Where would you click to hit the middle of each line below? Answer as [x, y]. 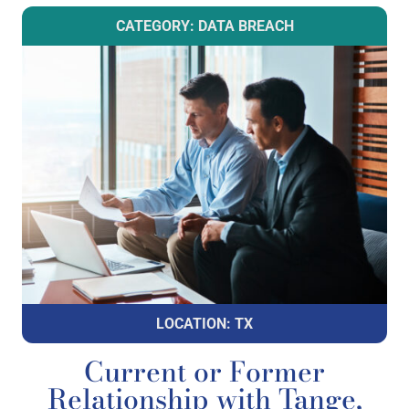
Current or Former [204, 371]
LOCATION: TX [204, 323]
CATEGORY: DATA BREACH [204, 26]
